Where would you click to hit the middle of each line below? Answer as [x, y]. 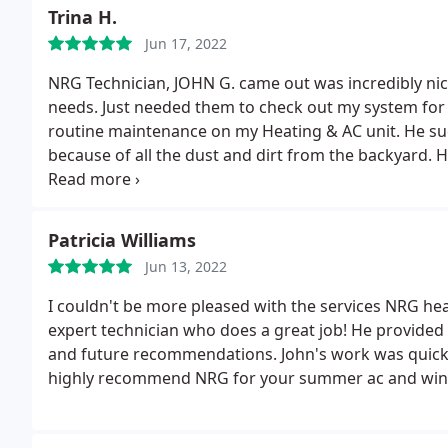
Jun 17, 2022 [186, 43]
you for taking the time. [137, 203]
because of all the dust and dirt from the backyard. [240, 155]
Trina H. [82, 17]
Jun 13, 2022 [186, 266]
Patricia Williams [122, 240]
